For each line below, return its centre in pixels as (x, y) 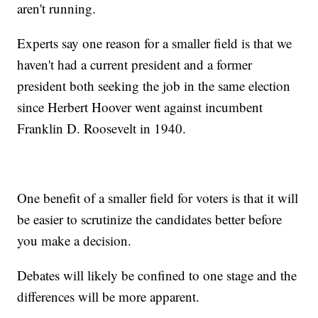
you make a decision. (75, 240)
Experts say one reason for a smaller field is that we (155, 43)
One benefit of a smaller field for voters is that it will (158, 197)
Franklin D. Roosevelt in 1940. (102, 128)
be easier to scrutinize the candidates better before (150, 219)
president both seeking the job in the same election (154, 85)
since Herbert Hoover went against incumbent (140, 106)
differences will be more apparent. (109, 296)
